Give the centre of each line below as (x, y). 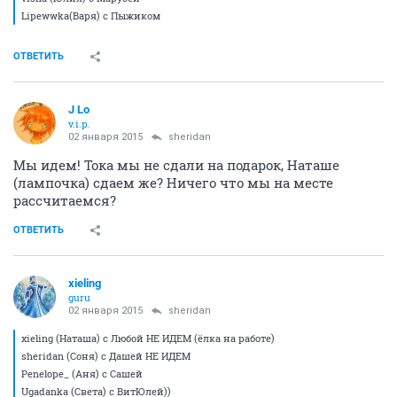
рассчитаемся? (65, 201)
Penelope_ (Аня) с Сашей (82, 374)
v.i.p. (79, 124)
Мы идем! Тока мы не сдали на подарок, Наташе (176, 165)
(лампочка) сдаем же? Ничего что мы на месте (173, 183)
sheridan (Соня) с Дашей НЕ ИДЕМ (106, 356)
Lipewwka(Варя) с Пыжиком (91, 16)
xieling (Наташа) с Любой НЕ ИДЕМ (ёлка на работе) (148, 339)
